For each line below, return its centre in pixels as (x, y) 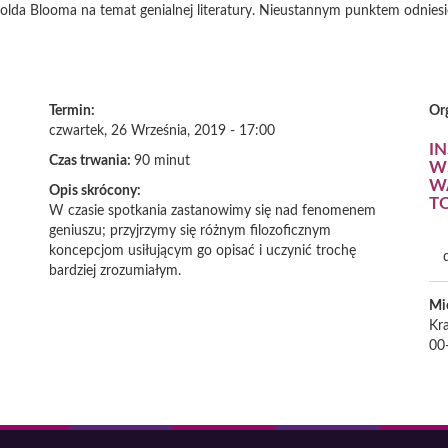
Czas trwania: (91, 161)
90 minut (162, 161)
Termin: (73, 111)
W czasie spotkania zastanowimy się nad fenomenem (212, 211)
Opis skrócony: (96, 191)
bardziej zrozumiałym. (115, 271)
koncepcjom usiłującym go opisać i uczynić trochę (202, 251)
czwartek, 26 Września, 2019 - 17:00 (162, 131)
